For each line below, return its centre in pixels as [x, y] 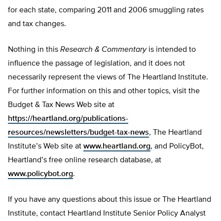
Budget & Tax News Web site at [61, 105]
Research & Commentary [103, 50]
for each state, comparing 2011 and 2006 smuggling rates [106, 11]
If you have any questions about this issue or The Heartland [110, 200]
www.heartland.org [117, 147]
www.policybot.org [40, 174]
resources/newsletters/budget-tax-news [78, 133]
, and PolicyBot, [177, 147]
